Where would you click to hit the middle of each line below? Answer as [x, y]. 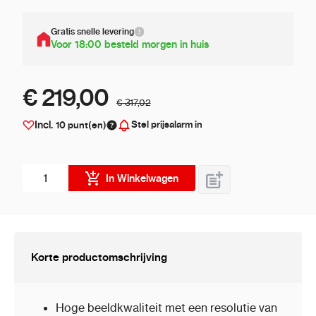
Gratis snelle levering [92, 31]
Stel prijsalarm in [167, 124]
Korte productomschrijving [99, 257]
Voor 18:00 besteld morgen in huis [130, 44]
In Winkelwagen [142, 178]
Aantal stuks [50, 170]
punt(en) [86, 126]
